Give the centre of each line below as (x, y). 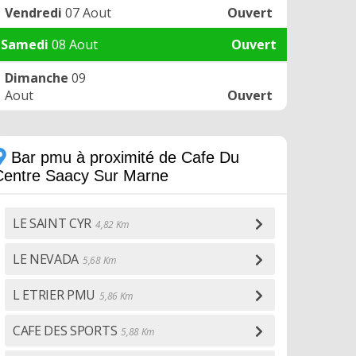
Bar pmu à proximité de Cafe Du (123, 157)
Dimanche (37, 78)
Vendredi (33, 13)
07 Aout (87, 13)
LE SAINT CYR (52, 223)
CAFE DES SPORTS (65, 331)
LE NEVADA (46, 259)
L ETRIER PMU (54, 295)
